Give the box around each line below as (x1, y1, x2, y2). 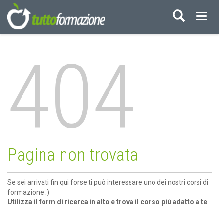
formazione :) (7, 188, 49, 196)
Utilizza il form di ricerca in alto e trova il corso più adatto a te (7, 198, 207, 206)
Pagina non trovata (7, 145, 138, 165)
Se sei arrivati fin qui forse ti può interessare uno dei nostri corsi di (7, 178, 208, 186)
